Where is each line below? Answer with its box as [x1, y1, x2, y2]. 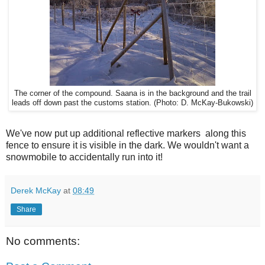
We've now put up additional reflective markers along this [6, 128, 246, 138]
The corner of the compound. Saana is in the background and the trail [14, 89, 251, 98]
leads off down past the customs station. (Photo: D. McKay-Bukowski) [12, 98, 253, 107]
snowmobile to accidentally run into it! [6, 151, 163, 162]
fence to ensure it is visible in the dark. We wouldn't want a [6, 140, 249, 150]
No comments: [6, 234, 80, 247]
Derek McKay [11, 185, 61, 195]
